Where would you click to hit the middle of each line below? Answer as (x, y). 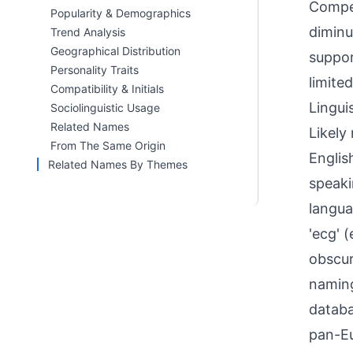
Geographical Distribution (115, 51)
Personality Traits (95, 70)
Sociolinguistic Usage (105, 108)
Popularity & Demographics (121, 13)
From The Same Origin (108, 145)
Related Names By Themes (118, 164)
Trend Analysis (88, 32)
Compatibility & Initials (107, 89)
